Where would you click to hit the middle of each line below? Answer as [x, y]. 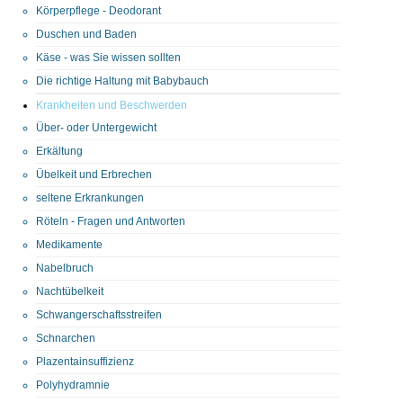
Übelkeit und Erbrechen [94, 174]
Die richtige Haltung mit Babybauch [122, 81]
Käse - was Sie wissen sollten [108, 57]
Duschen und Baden [86, 34]
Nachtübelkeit [70, 291]
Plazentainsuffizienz [85, 361]
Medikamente [69, 244]
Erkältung [59, 151]
